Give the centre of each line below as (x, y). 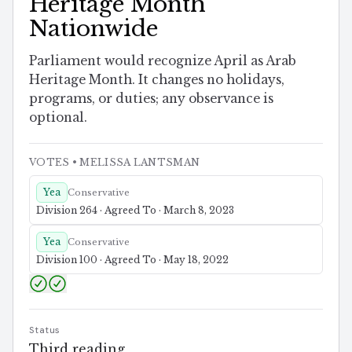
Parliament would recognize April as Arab (163, 60)
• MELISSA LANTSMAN (135, 162)
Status (45, 330)
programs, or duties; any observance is (151, 98)
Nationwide (93, 28)
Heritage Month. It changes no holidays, (157, 79)
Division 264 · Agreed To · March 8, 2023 (135, 210)
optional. (58, 117)
